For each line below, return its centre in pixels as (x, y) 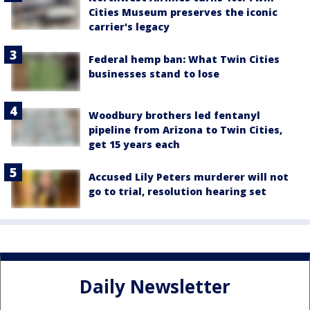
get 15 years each (134, 144)
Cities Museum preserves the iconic (183, 12)
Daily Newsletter (155, 287)
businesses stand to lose (154, 74)
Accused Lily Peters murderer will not (189, 176)
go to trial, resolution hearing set (177, 191)
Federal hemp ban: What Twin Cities (184, 60)
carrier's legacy (129, 27)
